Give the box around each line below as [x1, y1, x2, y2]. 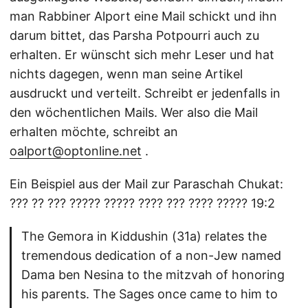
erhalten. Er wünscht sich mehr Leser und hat [10, 47, 274, 62]
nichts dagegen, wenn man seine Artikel [10, 67, 243, 81]
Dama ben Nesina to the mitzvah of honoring [21, 267, 285, 282]
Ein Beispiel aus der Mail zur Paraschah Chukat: [10, 177, 283, 191]
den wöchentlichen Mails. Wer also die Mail [10, 105, 258, 120]
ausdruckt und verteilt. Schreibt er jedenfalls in [10, 86, 280, 100]
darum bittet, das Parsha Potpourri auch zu [10, 28, 259, 43]
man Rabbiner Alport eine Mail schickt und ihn [10, 9, 277, 23]
